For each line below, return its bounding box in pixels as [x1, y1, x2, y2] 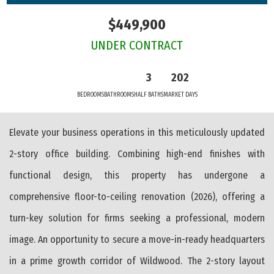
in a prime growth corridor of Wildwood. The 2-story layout [9, 254, 265, 267]
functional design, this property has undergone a [9, 169, 265, 181]
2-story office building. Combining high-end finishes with [9, 147, 265, 160]
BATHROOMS [103, 91, 134, 99]
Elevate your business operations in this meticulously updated [9, 126, 265, 138]
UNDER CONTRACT [91, 38, 183, 53]
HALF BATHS [133, 91, 163, 99]
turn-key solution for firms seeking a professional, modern [9, 212, 265, 224]
